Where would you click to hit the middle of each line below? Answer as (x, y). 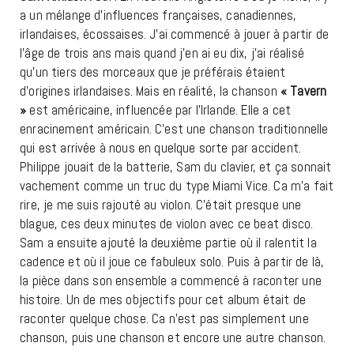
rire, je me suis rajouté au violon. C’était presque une (161, 204)
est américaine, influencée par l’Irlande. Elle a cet (160, 109)
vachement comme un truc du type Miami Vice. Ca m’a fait (177, 185)
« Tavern (303, 90)
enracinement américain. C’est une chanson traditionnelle (174, 128)
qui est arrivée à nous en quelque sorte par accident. (161, 147)
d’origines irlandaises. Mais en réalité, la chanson (150, 90)
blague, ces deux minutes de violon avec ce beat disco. (167, 223)
